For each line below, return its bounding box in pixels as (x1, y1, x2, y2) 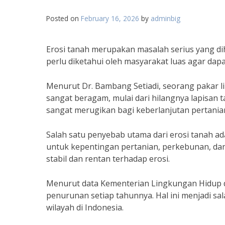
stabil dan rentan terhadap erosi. (46, 153, 170, 164)
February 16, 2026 (81, 14, 139, 23)
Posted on (46, 14, 81, 23)
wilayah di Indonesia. (46, 202, 124, 213)
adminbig (151, 14, 180, 23)
